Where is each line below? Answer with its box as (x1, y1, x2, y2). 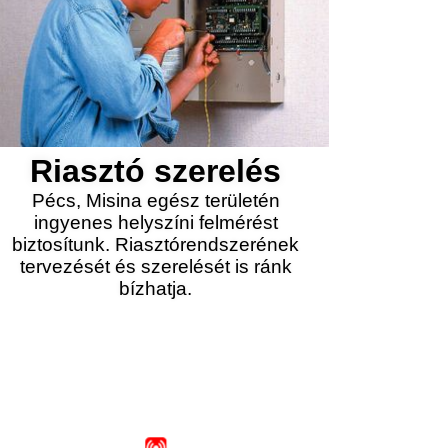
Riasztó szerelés (30, 153, 282, 189)
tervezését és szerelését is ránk (19, 256, 292, 277)
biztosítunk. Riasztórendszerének (12, 234, 300, 255)
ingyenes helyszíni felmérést (33, 212, 278, 233)
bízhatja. (119, 278, 193, 299)
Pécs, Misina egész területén (31, 190, 280, 211)
